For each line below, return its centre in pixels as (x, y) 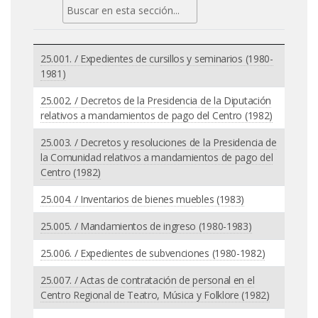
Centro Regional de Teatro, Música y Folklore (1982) (155, 295)
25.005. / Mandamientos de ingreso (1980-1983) (146, 226)
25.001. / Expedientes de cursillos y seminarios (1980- (157, 58)
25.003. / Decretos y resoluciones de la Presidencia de (159, 142)
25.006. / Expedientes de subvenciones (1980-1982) (153, 253)
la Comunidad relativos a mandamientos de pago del (157, 157)
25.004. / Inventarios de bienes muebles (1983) (143, 199)
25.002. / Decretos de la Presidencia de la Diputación (156, 100)
